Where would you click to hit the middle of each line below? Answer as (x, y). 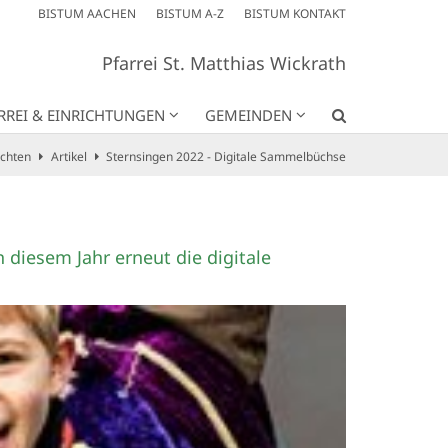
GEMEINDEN (248, 114)
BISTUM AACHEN (87, 13)
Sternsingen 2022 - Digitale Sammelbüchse (226, 156)
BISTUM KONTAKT (295, 13)
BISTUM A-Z (190, 13)
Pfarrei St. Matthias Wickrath (224, 63)
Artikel (68, 156)
